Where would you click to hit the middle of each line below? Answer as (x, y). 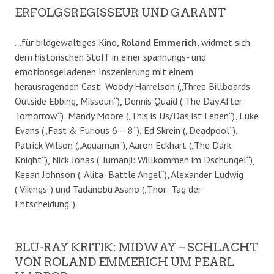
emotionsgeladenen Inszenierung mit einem (104, 72)
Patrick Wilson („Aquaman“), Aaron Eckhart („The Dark (123, 145)
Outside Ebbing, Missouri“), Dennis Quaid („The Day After (128, 101)
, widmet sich (224, 43)
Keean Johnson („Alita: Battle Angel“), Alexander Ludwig (129, 175)
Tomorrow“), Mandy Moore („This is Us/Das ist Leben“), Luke (137, 116)
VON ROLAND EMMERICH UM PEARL (124, 262)
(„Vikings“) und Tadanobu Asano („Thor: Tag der (108, 189)
